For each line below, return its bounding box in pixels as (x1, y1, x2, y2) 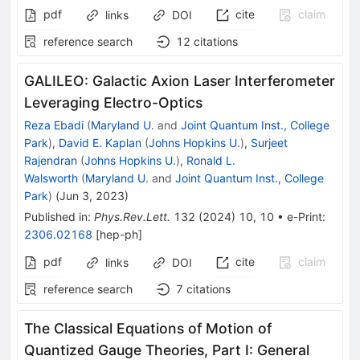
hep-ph (100, 227, 138, 242)
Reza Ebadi (24, 118, 84, 133)
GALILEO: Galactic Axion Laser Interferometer (24, 72, 335, 90)
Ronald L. (186, 153, 235, 168)
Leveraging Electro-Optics (24, 94, 202, 112)
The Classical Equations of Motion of (24, 320, 272, 337)
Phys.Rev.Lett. (94, 210, 170, 224)
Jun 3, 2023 (59, 189, 125, 203)
